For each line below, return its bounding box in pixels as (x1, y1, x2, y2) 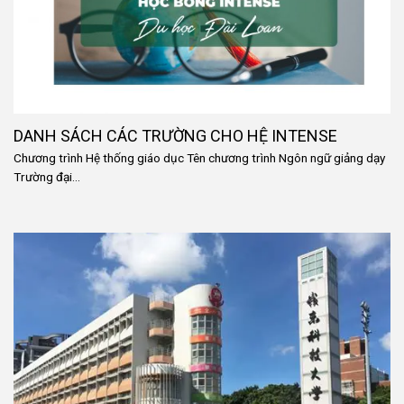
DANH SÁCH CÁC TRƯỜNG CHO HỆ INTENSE (14, 125, 337, 145)
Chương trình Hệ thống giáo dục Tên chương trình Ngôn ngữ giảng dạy (14, 151, 385, 166)
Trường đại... (14, 170, 80, 185)
